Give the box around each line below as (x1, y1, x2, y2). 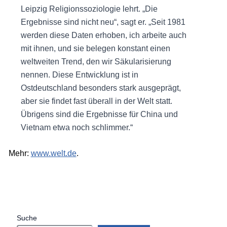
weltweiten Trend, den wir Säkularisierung (20, 57, 171, 66)
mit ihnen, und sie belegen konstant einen (20, 44, 170, 53)
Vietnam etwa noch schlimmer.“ (20, 123, 133, 132)
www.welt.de (30, 149, 77, 158)
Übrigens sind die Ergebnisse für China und (20, 109, 178, 119)
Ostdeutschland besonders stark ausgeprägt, (20, 83, 181, 92)
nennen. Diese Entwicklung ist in (20, 70, 138, 79)
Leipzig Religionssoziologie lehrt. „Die (20, 4, 158, 13)
